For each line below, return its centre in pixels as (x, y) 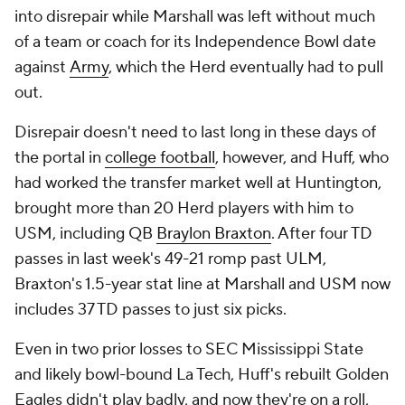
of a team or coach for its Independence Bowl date (195, 42)
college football (160, 158)
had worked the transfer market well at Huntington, (198, 183)
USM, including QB (85, 234)
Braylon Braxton (214, 234)
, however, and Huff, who (302, 158)
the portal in (60, 158)
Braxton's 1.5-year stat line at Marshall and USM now (202, 284)
